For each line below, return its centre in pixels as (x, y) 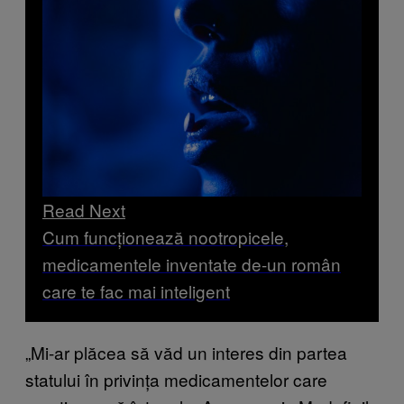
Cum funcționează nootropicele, (165, 237)
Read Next (84, 210)
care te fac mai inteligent (136, 291)
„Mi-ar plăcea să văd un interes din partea (186, 353)
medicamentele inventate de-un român (192, 264)
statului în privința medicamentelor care (176, 380)
